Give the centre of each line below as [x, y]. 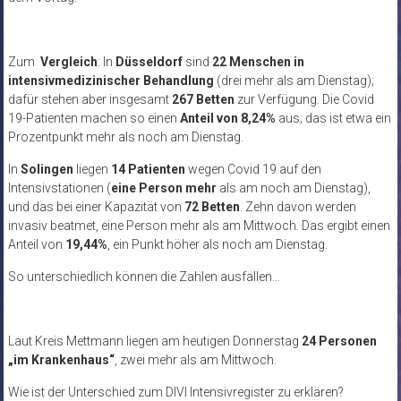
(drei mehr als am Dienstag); [295, 81]
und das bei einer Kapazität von [96, 207]
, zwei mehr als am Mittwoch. [195, 360]
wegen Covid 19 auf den [253, 170]
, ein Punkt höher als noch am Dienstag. [221, 245]
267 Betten [203, 100]
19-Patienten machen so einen [94, 119]
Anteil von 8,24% [227, 119]
